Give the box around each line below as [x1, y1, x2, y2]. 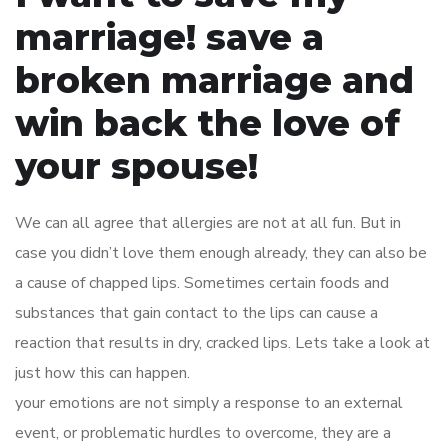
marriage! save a [15, 15, 324, 59]
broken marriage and [15, 58, 414, 102]
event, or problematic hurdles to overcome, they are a [15, 422, 391, 444]
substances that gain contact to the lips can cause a [15, 302, 378, 324]
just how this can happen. [15, 362, 190, 384]
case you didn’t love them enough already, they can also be [15, 242, 427, 264]
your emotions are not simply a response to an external [15, 392, 403, 414]
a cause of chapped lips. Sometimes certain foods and [15, 272, 389, 294]
